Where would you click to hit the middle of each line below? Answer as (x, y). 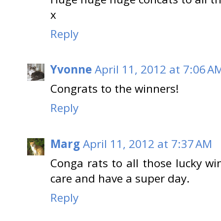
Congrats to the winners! (115, 89)
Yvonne (71, 70)
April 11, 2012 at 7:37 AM (147, 144)
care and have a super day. (120, 178)
